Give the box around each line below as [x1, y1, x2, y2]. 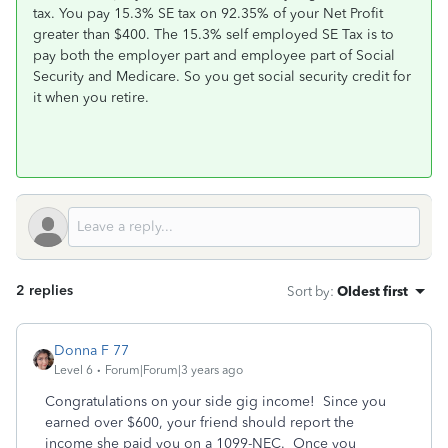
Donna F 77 [54, 342, 129, 359]
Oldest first [337, 283, 408, 299]
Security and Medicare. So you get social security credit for [33, 68, 411, 85]
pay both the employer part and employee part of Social [33, 47, 395, 64]
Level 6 [54, 363, 93, 377]
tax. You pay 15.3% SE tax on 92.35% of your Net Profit [33, 5, 383, 22]
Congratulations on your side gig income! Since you [45, 393, 386, 410]
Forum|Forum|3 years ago [105, 363, 243, 377]
